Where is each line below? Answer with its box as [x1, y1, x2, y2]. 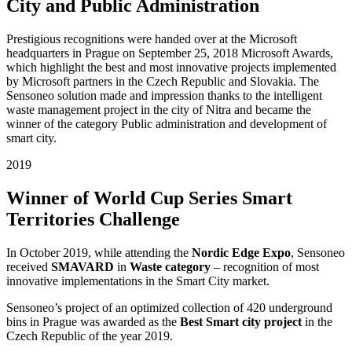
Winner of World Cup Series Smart [6, 188, 292, 209]
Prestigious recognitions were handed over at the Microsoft [6, 32, 297, 46]
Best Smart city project [180, 315, 302, 329]
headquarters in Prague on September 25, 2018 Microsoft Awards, [6, 46, 333, 60]
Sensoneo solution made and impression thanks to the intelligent [6, 89, 322, 103]
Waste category [126, 260, 211, 274]
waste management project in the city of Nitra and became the [6, 103, 311, 117]
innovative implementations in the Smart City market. [6, 274, 269, 288]
